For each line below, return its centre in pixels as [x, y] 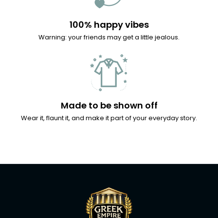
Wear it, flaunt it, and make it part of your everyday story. [109, 118]
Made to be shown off [109, 105]
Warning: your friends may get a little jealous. [109, 37]
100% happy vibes [109, 24]
